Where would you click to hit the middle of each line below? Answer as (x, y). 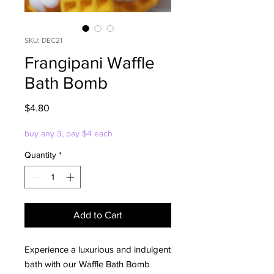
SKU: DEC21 (43, 40)
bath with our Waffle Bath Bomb (87, 264)
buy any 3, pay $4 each (68, 133)
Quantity (40, 154)
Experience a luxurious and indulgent (98, 249)
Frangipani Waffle (90, 62)
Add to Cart (98, 215)
